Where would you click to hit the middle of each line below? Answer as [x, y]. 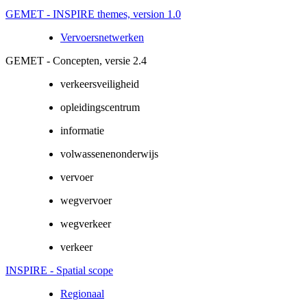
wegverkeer [86, 223]
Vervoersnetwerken [102, 37]
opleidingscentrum [100, 107]
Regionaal [82, 293]
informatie [82, 130]
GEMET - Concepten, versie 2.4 [76, 60]
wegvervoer [86, 200]
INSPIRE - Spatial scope [59, 270]
